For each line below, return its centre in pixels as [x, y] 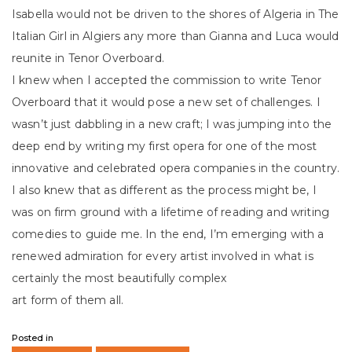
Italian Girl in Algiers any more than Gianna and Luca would [176, 36]
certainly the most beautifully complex [119, 278]
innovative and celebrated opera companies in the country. [176, 168]
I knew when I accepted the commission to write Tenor [167, 80]
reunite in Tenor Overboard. [88, 58]
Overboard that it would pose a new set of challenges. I [166, 102]
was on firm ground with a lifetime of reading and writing [170, 212]
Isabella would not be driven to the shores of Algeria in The [176, 14]
